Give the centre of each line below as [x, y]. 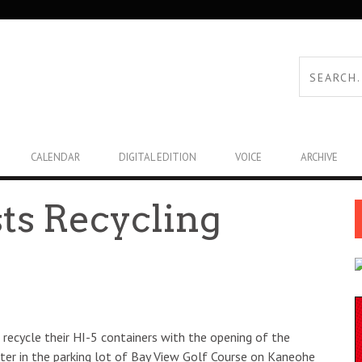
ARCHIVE [319, 157]
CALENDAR [55, 157]
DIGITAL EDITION [158, 157]
